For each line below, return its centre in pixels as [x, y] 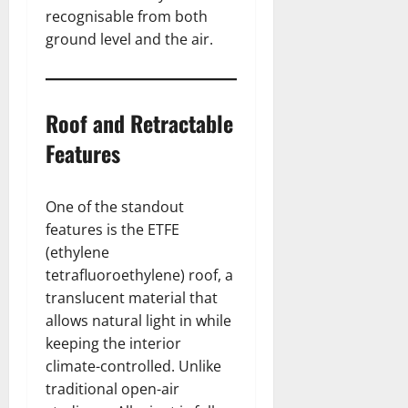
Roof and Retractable [139, 123]
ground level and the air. [129, 40]
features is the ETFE [112, 230]
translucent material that [132, 298]
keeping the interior [113, 344]
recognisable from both [127, 17]
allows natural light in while [138, 321]
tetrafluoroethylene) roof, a [139, 275]
